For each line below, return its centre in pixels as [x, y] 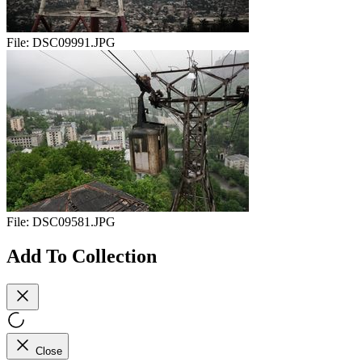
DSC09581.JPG [74, 222]
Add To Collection [82, 256]
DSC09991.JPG [74, 43]
